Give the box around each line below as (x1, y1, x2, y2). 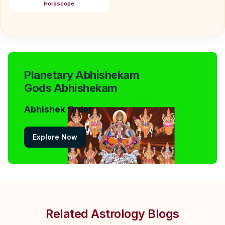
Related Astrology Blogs (46, 206, 179, 221)
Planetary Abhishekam (24, 68, 140, 82)
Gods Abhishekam (24, 81, 118, 95)
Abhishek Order (24, 104, 92, 115)
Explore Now (33, 133, 77, 142)
